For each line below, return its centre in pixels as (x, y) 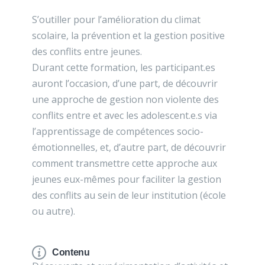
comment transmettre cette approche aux (125, 163)
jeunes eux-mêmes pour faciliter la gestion (127, 179)
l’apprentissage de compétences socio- (118, 131)
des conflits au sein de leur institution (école (129, 195)
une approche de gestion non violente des (125, 99)
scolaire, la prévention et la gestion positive (128, 35)
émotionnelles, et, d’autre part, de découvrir (129, 147)
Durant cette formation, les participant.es (124, 67)
